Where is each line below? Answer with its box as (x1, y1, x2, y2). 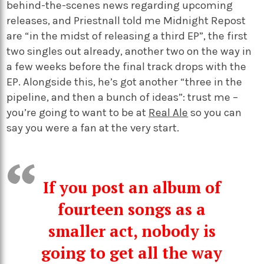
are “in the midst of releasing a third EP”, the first (6, 29, 248, 43)
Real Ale (148, 106, 189, 120)
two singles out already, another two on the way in (6, 45, 252, 58)
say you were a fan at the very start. (6, 121, 182, 135)
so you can (188, 106, 242, 120)
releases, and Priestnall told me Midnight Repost (6, 14, 246, 28)
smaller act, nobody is (48, 220, 216, 242)
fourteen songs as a (58, 199, 206, 220)
